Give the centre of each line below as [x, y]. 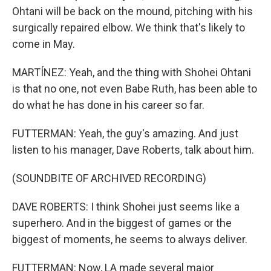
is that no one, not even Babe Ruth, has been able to [135, 89]
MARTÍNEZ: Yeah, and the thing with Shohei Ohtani [132, 72]
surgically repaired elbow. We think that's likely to [129, 28]
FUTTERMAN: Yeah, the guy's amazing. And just [125, 133]
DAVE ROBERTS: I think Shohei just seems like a [126, 207]
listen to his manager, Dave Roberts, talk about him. [133, 150]
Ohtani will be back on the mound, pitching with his [132, 11]
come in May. [44, 44]
